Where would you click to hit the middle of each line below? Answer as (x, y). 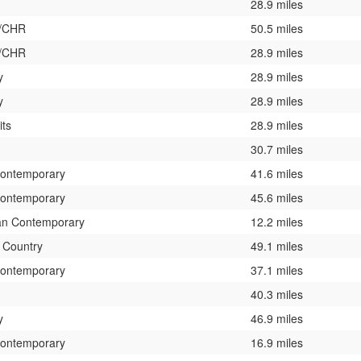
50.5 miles (277, 28)
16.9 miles (277, 342)
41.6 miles (277, 173)
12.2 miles (277, 221)
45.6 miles (277, 197)
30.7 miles (277, 149)
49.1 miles (277, 245)
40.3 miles (277, 294)
